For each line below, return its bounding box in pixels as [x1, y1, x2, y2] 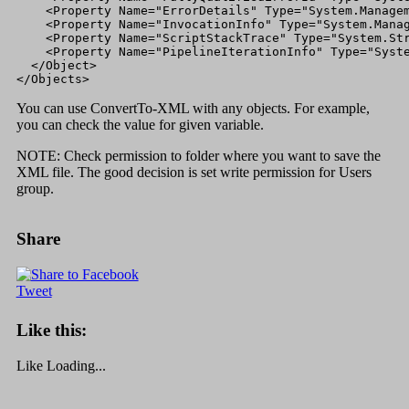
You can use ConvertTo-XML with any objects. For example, [16, 100, 370, 117]
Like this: [16, 320, 87, 341]
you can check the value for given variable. [16, 117, 264, 133]
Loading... [46, 358, 106, 373]
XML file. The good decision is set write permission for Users [16, 164, 372, 181]
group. [16, 181, 54, 197]
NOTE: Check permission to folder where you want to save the [16, 148, 381, 164]
